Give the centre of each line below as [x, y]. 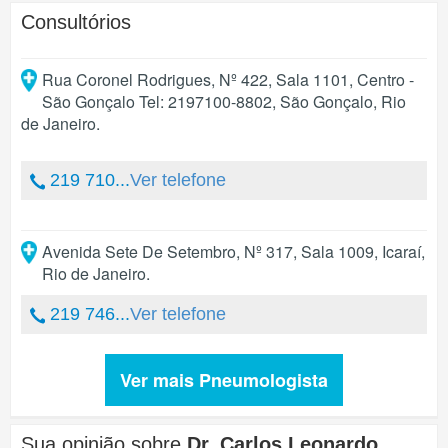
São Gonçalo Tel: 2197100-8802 [156, 101]
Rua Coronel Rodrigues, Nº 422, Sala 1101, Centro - [227, 79]
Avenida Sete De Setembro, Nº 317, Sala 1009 [207, 251]
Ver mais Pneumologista [224, 380]
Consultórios [76, 22]
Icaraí [401, 251]
